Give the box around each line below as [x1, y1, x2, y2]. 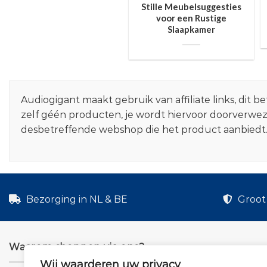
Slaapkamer [167, 23, 215, 35]
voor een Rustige [156, 12, 226, 23]
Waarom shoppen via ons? [9, 241, 145, 253]
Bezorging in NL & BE [24, 194, 128, 206]
